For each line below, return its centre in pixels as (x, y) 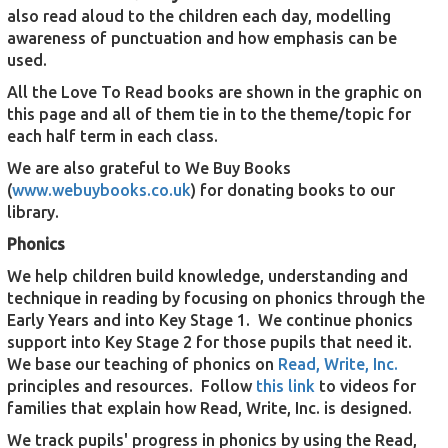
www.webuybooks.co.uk (101, 190)
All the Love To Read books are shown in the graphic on (214, 92)
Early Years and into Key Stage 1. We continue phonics (210, 320)
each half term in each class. (112, 136)
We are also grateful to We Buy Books (149, 168)
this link (285, 386)
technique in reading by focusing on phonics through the (216, 298)
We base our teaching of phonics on (142, 364)
